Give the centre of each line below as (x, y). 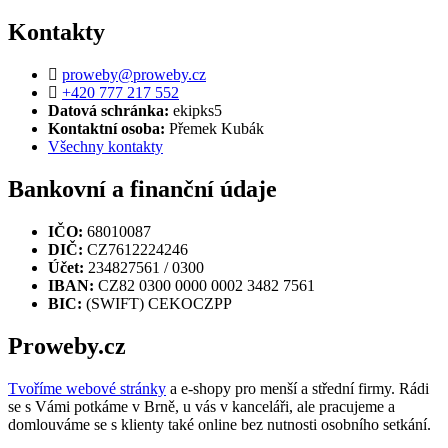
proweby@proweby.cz (134, 75)
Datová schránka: (108, 111)
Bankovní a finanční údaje (142, 189)
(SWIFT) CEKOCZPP (157, 304)
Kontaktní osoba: (106, 129)
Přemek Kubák (214, 129)
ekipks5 (195, 111)
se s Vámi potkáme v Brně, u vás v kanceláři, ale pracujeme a (201, 406)
